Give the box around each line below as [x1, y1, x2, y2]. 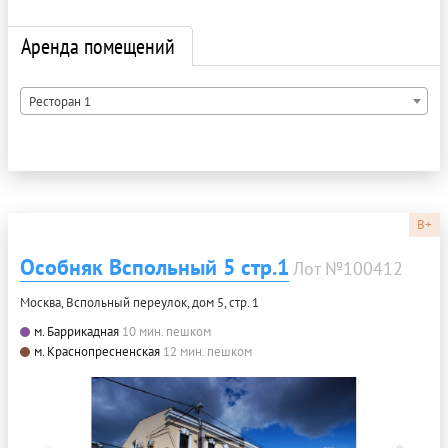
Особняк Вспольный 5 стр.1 [20, 253, 289, 281]
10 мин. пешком [122, 323, 211, 340]
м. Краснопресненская [34, 343, 160, 360]
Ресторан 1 [29, 93, 91, 110]
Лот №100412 [293, 257, 403, 280]
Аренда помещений [21, 32, 175, 60]
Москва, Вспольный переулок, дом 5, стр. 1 [20, 294, 259, 311]
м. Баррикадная [34, 323, 119, 340]
